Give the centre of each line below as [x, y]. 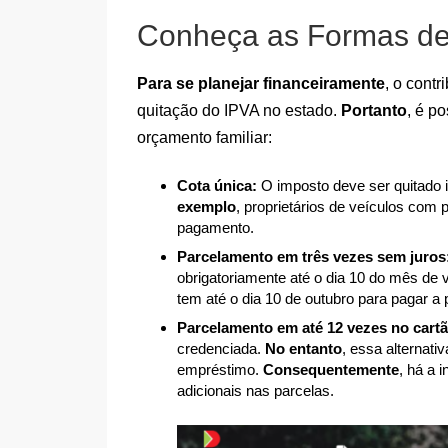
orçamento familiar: [204, 138]
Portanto [374, 111]
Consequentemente [331, 369]
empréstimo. [220, 369]
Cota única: [217, 186]
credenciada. [221, 348]
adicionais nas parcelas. [255, 390]
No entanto [303, 348]
